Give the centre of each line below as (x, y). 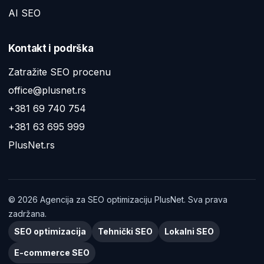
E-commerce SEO (52, 253)
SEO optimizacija (50, 232)
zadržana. (27, 214)
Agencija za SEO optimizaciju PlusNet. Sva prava (133, 200)
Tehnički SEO (125, 232)
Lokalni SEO (189, 232)
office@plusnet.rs (47, 90)
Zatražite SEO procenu (60, 72)
